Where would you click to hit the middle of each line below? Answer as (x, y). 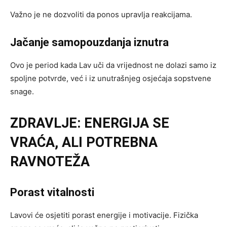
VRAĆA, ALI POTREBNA (84, 142)
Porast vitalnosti (52, 192)
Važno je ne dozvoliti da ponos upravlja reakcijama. (101, 14)
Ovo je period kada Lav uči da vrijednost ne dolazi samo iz (113, 65)
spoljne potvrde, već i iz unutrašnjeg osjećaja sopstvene (111, 78)
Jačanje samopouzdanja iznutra (89, 42)
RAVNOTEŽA (50, 161)
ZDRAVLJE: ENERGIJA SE (90, 123)
